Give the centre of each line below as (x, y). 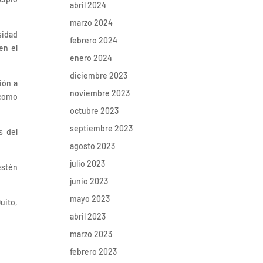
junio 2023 (89, 181)
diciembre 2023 (99, 75)
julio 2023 (88, 163)
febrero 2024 (94, 40)
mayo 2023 (90, 199)
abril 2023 (88, 216)
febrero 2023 (94, 252)
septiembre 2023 (102, 128)
